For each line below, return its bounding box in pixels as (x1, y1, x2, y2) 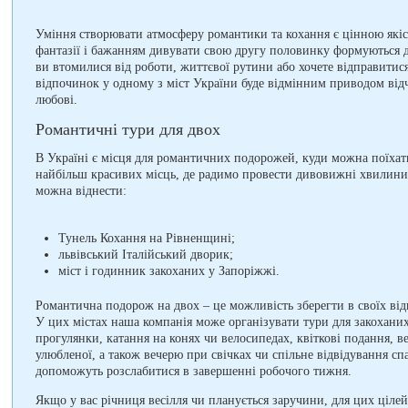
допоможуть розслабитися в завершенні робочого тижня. (36, 364, 352, 378)
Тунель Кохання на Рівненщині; (58, 231, 235, 245)
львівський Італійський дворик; (58, 248, 233, 261)
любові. (36, 93, 77, 107)
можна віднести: (36, 184, 127, 198)
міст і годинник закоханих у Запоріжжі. (58, 264, 280, 278)
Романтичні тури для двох (36, 120, 220, 138)
